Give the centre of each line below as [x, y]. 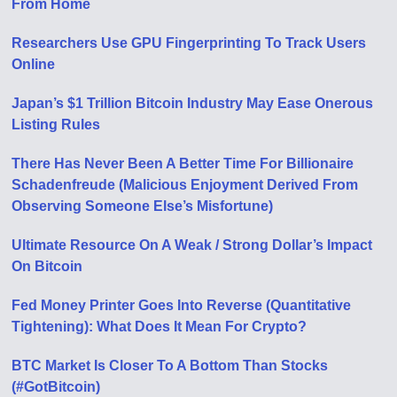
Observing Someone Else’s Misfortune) [143, 206]
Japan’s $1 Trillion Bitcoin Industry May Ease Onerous [193, 103]
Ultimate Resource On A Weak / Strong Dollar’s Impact [192, 245]
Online [34, 64]
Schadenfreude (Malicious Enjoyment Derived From [185, 184]
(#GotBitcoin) [56, 386]
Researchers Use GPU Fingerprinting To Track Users [189, 43]
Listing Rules [56, 124]
